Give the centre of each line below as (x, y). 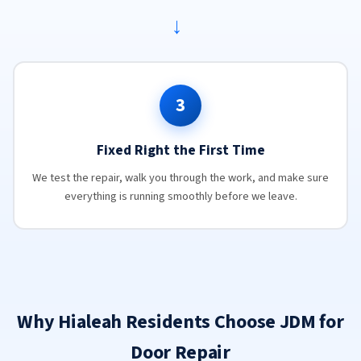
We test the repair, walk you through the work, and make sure (180, 178)
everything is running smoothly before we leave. (180, 196)
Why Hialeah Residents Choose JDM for (180, 322)
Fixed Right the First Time (180, 150)
